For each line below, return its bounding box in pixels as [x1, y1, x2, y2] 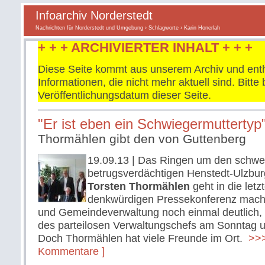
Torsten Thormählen [88, 180, 190, 192]
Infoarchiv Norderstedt [35, 9, 153, 22]
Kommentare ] [38, 245, 105, 257]
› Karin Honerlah [179, 25, 220, 31]
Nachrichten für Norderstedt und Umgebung [35, 25, 143, 31]
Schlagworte [148, 25, 179, 31]
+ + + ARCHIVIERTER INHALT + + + [38, 40, 253, 55]
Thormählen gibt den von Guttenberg [38, 132, 246, 146]
